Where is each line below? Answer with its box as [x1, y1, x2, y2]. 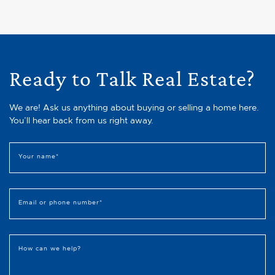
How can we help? [18, 244, 81, 252]
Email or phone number [18, 198, 99, 206]
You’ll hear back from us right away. [9, 115, 153, 126]
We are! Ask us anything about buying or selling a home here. [9, 102, 259, 113]
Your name [18, 152, 56, 160]
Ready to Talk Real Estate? [9, 64, 255, 92]
